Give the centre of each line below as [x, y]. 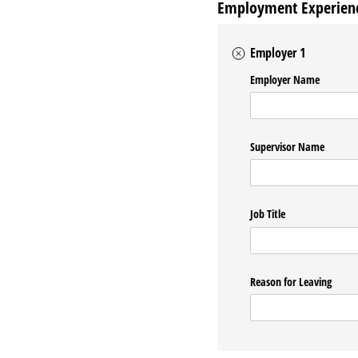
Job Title [268, 214]
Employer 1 [278, 53]
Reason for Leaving [291, 281]
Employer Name [285, 79]
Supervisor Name [288, 147]
